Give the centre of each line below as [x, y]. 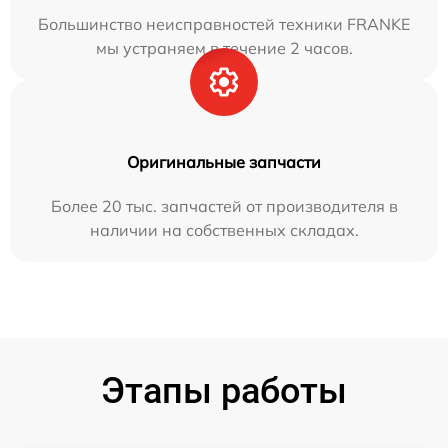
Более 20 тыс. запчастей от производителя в [224, 205]
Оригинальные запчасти [224, 161]
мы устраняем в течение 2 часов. [224, 47]
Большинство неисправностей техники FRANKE [224, 23]
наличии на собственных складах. [224, 229]
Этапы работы [224, 390]
